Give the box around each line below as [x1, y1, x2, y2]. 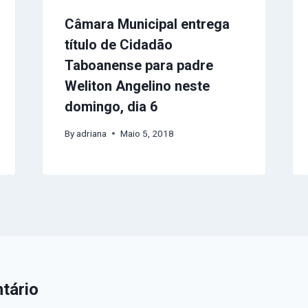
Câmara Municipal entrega [64, 15, 230, 32]
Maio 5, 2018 [120, 127, 174, 139]
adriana [76, 127, 107, 139]
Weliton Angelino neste [64, 77, 210, 94]
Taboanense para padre [64, 56, 213, 74]
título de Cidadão [64, 36, 173, 53]
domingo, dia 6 [64, 98, 157, 115]
